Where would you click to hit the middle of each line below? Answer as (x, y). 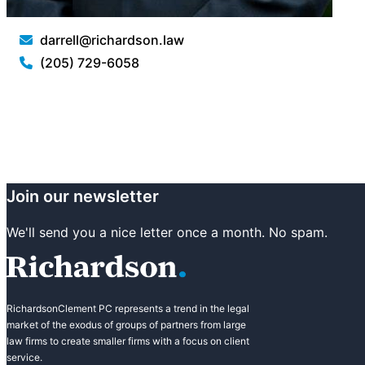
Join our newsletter (83, 196)
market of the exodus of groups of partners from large (126, 325)
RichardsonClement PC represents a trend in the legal (128, 308)
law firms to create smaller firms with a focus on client (128, 341)
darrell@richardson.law (112, 40)
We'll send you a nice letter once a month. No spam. (167, 232)
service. (24, 357)
